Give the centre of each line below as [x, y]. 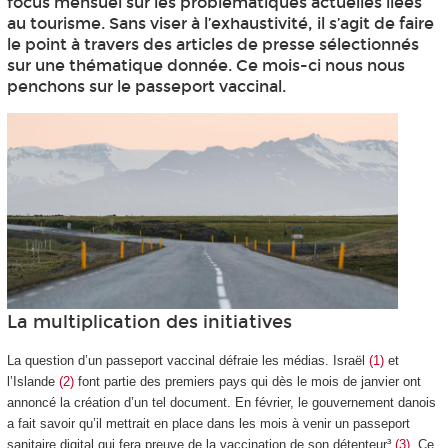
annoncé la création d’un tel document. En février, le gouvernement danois [221, 403]
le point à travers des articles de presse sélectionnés [212, 45]
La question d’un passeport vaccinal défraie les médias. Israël [187, 361]
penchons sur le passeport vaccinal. [146, 87]
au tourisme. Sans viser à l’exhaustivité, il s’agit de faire [220, 24]
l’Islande [32, 382]
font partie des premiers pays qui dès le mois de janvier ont [247, 382]
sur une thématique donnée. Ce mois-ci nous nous [205, 66]
